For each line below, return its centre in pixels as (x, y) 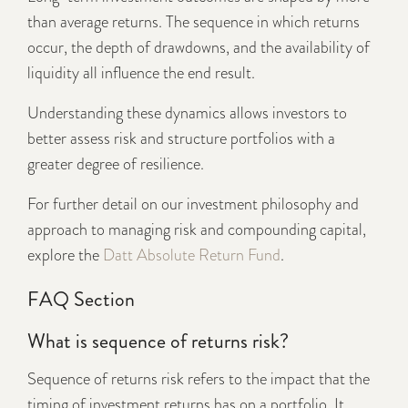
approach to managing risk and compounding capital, (197, 230)
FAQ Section (81, 300)
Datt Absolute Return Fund (192, 255)
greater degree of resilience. (116, 164)
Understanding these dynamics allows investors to (187, 113)
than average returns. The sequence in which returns (194, 22)
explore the (65, 255)
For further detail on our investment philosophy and (193, 204)
